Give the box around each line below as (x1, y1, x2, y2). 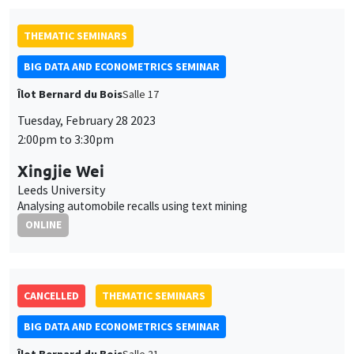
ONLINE (24, 217, 62, 232)
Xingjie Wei (17, 160, 104, 182)
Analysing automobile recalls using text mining (17, 198, 247, 214)
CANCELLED (24, 288, 79, 303)
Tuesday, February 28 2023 (17, 112, 156, 129)
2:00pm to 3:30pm (17, 131, 114, 148)
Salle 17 (122, 87, 159, 102)
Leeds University (17, 182, 105, 198)
